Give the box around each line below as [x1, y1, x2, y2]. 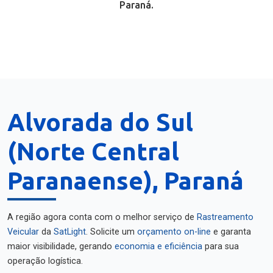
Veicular [7, 227, 39, 237]
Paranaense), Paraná [7, 167, 244, 194]
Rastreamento [197, 212, 253, 222]
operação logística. [7, 256, 83, 266]
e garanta [211, 227, 251, 237]
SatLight [54, 227, 86, 237]
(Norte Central [7, 138, 179, 165]
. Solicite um [86, 227, 137, 237]
